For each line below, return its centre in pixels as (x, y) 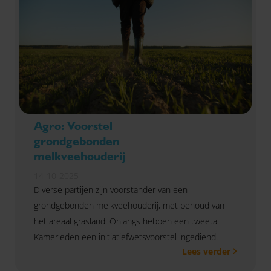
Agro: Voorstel (73, 126)
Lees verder (206, 251)
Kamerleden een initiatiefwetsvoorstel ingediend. (126, 237)
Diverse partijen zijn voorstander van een (111, 190)
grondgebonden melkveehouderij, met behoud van (129, 205)
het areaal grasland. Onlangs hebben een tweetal (126, 221)
